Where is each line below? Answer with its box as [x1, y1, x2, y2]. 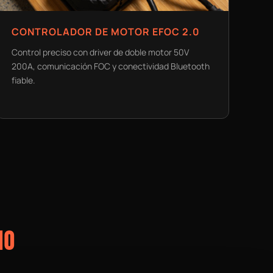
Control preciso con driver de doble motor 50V [11, 46, 189, 58]
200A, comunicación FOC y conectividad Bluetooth [11, 60, 210, 73]
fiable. [11, 74, 35, 87]
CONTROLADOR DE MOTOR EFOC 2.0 [11, 25, 200, 39]
